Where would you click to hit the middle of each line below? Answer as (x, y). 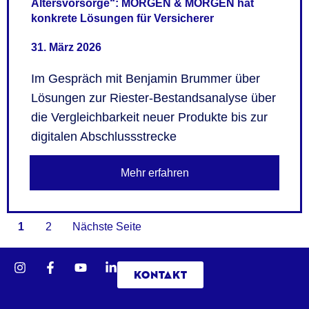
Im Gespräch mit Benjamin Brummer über (146, 78)
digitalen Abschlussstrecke (104, 136)
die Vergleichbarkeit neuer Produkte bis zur (149, 117)
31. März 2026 (66, 47)
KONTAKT (160, 275)
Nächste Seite (107, 227)
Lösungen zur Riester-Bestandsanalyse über (153, 98)
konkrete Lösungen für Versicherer (122, 19)
